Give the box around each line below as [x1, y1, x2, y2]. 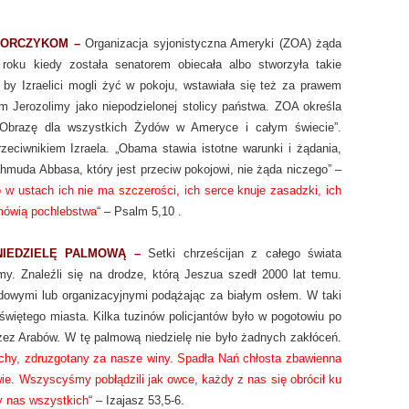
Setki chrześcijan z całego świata [140, 246, 342, 260]
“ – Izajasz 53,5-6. [89, 393, 184, 407]
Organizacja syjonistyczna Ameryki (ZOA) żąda [79, 37, 341, 50]
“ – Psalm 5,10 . [97, 204, 182, 218]
